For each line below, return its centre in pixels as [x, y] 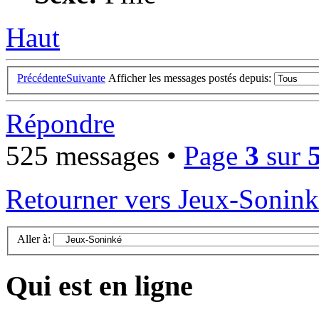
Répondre [60, 124]
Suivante [86, 78]
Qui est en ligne [99, 286]
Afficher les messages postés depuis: [191, 78]
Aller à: [34, 239]
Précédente [42, 78]
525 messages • [95, 156]
